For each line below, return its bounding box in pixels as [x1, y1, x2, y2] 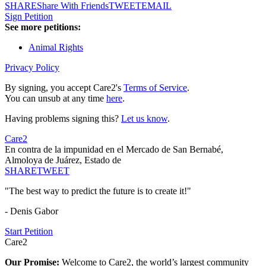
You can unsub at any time [5, 93, 106, 104]
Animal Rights [28, 42, 83, 53]
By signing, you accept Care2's [5, 83, 123, 93]
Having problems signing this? [5, 113, 121, 124]
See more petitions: [5, 22, 81, 33]
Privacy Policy [5, 62, 59, 73]
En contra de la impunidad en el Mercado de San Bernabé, [5, 144, 223, 155]
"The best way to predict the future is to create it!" [5, 186, 191, 197]
